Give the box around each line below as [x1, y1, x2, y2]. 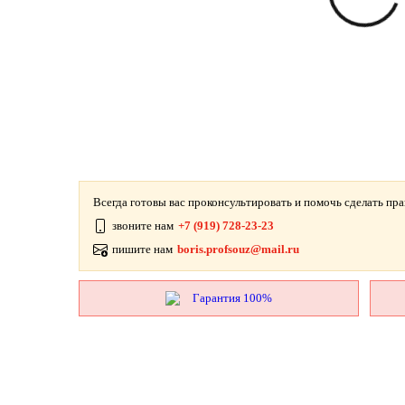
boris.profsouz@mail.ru [177, 242, 299, 256]
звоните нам [112, 219, 174, 232]
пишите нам [112, 242, 173, 256]
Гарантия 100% [192, 291, 272, 305]
